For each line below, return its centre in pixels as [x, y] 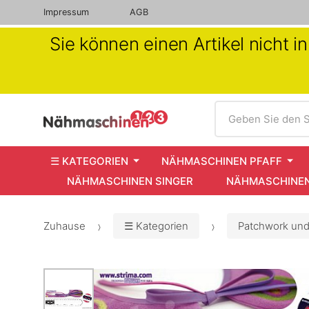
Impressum [66, 12]
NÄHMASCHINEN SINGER [130, 181]
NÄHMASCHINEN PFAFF [222, 161]
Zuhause [64, 226]
